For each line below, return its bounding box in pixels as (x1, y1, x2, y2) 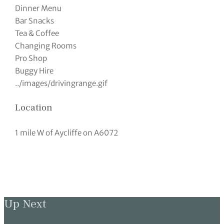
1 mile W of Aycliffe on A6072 (15, 127, 118, 137)
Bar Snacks (15, 15, 54, 25)
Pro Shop (15, 53, 47, 63)
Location (15, 101, 53, 114)
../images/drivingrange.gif (15, 78, 108, 88)
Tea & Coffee (15, 28, 59, 38)
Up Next (4, 196, 46, 212)
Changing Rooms (15, 40, 77, 50)
